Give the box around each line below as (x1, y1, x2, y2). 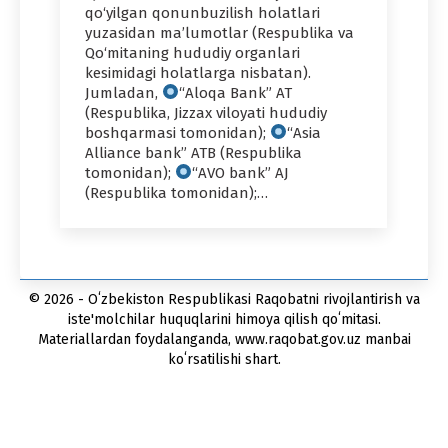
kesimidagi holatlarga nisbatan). (85, 63, 311, 82)
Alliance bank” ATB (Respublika (85, 143, 302, 162)
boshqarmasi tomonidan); (85, 123, 270, 142)
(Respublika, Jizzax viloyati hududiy (85, 103, 327, 122)
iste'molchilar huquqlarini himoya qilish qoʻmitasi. (67, 310, 381, 328)
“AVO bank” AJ (192, 163, 290, 182)
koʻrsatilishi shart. (167, 350, 281, 368)
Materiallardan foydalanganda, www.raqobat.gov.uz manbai (37, 330, 411, 348)
